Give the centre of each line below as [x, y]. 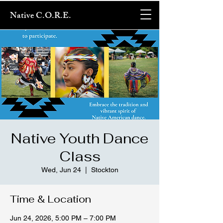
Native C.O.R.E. [41, 16]
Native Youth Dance [80, 138]
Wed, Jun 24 [61, 170]
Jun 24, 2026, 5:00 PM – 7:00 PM [63, 218]
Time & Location [51, 199]
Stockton [105, 170]
